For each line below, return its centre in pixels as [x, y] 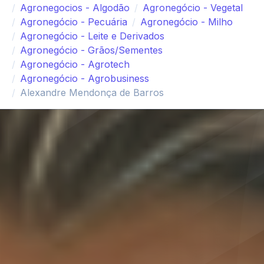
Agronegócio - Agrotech [75, 65]
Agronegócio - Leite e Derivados [92, 36]
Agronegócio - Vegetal [193, 8]
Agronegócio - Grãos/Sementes [91, 50]
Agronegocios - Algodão [75, 8]
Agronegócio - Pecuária [74, 22]
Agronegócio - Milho [187, 22]
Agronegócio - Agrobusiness [85, 79]
